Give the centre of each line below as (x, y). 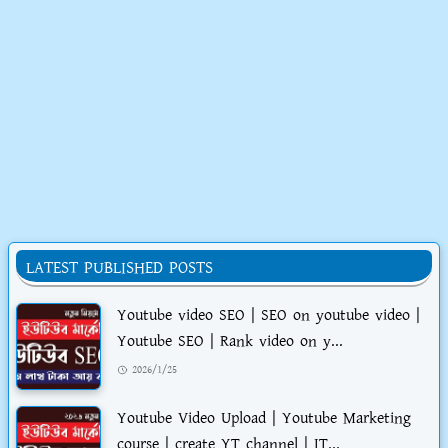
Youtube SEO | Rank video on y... (230, 342)
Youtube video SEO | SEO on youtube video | (268, 316)
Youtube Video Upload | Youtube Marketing (264, 419)
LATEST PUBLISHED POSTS (119, 268)
